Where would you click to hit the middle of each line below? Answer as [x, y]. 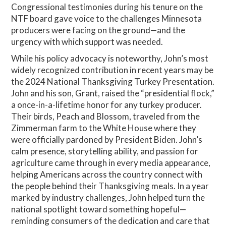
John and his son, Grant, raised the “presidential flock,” [113, 93]
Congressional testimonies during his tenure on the [107, 7]
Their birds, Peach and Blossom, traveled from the [106, 116]
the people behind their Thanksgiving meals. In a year [110, 186]
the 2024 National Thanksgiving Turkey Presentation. [113, 81]
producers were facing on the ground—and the [98, 30]
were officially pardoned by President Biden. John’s [107, 139]
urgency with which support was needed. [87, 41]
